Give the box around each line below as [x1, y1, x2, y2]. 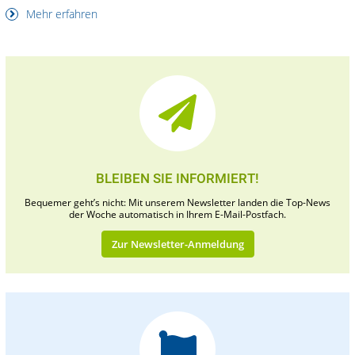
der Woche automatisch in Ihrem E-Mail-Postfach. [69, 208, 286, 222]
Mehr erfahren [23, 6, 97, 22]
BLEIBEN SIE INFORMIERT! [96, 170, 259, 187]
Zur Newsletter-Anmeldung [111, 237, 244, 252]
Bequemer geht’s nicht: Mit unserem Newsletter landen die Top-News [25, 196, 330, 210]
